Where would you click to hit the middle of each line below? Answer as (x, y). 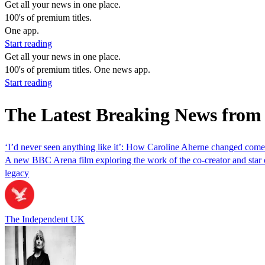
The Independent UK (45, 219)
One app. (22, 30)
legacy (17, 173)
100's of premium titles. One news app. (77, 70)
